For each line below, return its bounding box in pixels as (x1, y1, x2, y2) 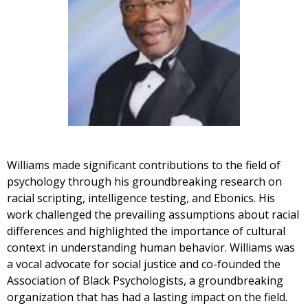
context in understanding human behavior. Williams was (7, 239, 295, 255)
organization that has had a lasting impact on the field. (7, 289, 287, 305)
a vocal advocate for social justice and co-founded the (7, 256, 280, 272)
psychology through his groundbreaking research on (7, 173, 282, 189)
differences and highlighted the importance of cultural (7, 223, 285, 239)
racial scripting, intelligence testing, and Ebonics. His (7, 190, 275, 206)
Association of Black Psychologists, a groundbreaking (7, 272, 283, 288)
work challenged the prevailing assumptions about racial (7, 206, 299, 222)
